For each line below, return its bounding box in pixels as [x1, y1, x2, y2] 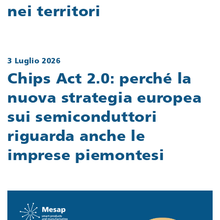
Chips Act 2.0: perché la [7, 72, 192, 87]
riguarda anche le [7, 129, 145, 145]
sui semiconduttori [7, 110, 157, 126]
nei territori [7, 5, 101, 21]
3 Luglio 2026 [7, 58, 60, 66]
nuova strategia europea [7, 91, 202, 107]
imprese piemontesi [7, 148, 165, 164]
